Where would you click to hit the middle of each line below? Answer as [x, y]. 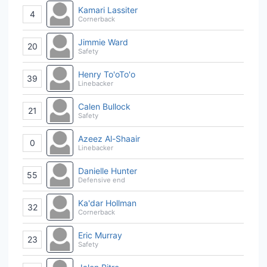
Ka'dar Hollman [107, 203]
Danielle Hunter [108, 170]
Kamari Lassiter [108, 10]
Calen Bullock [104, 106]
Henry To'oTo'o [107, 74]
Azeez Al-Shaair [109, 138]
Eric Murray [100, 235]
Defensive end [102, 180]
